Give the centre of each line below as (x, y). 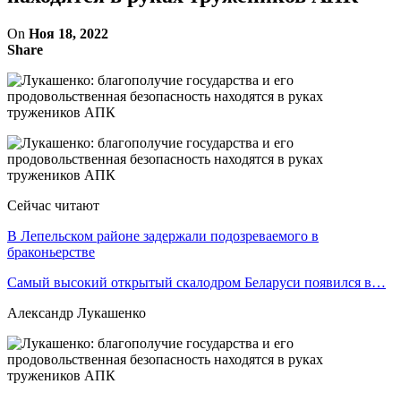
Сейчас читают (53, 205)
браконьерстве (51, 252)
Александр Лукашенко (77, 312)
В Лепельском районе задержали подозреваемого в (163, 235)
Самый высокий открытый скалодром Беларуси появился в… (196, 282)
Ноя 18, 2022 (68, 33)
